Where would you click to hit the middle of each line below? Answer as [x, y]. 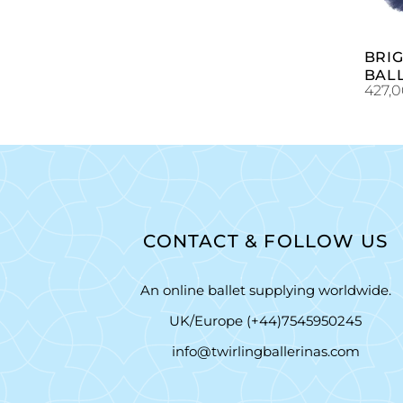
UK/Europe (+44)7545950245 [266, 320]
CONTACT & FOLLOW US [266, 241]
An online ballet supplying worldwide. [265, 290]
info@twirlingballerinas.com [265, 351]
